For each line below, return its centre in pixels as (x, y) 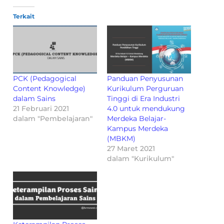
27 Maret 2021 (131, 148)
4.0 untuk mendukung (146, 108)
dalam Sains (34, 98)
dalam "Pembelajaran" (53, 118)
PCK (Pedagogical (45, 78)
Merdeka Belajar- (136, 118)
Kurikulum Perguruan (145, 88)
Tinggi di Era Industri (143, 98)
